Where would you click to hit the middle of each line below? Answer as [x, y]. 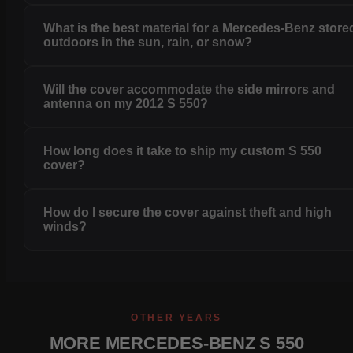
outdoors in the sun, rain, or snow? [148, 43]
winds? [65, 227]
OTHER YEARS [176, 318]
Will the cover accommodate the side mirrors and [190, 90]
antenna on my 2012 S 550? [126, 104]
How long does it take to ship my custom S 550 [183, 151]
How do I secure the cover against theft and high [188, 213]
